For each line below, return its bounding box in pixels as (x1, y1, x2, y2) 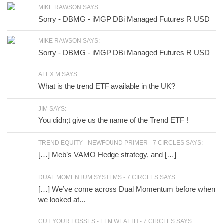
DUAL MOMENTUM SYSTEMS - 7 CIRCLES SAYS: (38, 174, 177, 181)
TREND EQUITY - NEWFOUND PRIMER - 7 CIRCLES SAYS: (38, 139, 203, 146)
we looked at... (38, 195, 85, 204)
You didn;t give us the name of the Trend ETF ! (38, 116, 188, 124)
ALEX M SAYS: (38, 71, 79, 78)
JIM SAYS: (38, 105, 66, 112)
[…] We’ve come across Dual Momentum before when (38, 185, 215, 193)
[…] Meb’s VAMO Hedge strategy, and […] (38, 150, 176, 159)
